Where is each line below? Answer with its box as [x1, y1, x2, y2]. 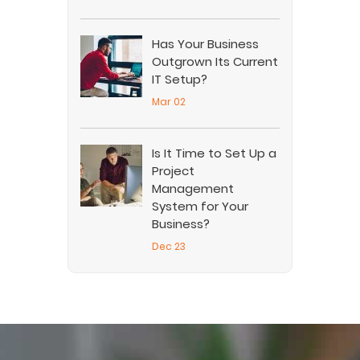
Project [152, 162, 194, 180]
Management [152, 180, 234, 198]
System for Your [152, 198, 248, 215]
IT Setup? [152, 71, 207, 88]
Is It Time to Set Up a [152, 145, 276, 162]
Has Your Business [152, 35, 259, 53]
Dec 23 [152, 239, 186, 254]
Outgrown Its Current [152, 53, 278, 71]
